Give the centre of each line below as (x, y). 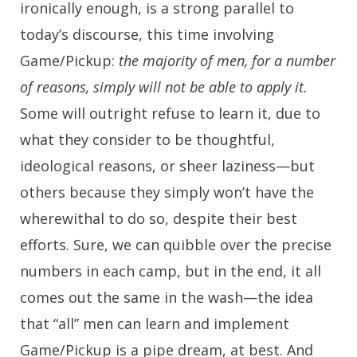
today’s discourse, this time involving (147, 34)
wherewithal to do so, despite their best (159, 218)
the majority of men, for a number (225, 60)
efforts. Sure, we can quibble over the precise (176, 244)
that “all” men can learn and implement (155, 323)
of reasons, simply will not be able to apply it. (164, 86)
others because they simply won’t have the (167, 192)
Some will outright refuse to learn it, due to (170, 113)
